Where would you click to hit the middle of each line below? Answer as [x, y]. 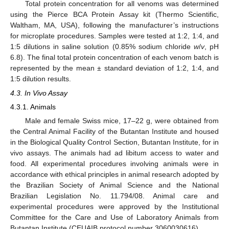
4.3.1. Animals [33, 107]
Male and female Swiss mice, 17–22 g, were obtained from [122, 121]
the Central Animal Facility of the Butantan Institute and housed [114, 132]
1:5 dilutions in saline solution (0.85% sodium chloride [102, 46]
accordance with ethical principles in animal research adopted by [114, 175]
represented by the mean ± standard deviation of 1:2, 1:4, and [114, 68]
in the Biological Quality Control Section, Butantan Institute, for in [114, 142]
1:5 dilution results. [41, 78]
